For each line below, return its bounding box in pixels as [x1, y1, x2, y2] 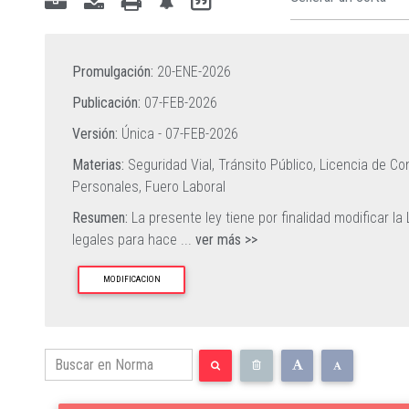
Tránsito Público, [218, 155, 320, 173]
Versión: [72, 124, 118, 142]
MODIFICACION [102, 274, 161, 285]
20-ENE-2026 [157, 62, 231, 80]
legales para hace [72, 230, 177, 248]
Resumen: [72, 208, 128, 226]
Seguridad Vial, [128, 155, 218, 173]
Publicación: [72, 93, 141, 111]
